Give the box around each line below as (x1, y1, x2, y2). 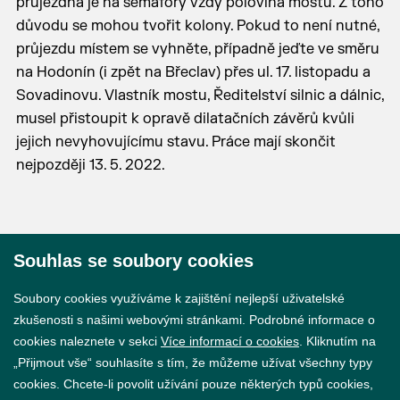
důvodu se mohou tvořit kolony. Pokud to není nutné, (15, 17, 379, 35)
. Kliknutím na (299, 334, 376, 348)
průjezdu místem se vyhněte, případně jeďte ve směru (15, 40, 379, 58)
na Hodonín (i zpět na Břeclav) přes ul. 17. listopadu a (15, 63, 371, 81)
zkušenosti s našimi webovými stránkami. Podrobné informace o (13, 312, 375, 327)
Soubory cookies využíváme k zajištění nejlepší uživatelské (13, 291, 345, 305)
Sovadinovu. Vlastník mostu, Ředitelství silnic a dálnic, (15, 87, 384, 104)
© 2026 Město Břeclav (151, 277, 285, 292)
